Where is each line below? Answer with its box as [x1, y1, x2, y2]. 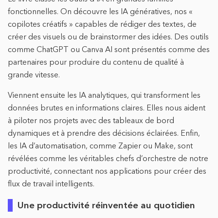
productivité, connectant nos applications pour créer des [8, 165, 206, 176]
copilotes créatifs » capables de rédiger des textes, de [8, 18, 197, 29]
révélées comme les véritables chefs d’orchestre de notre [8, 153, 208, 163]
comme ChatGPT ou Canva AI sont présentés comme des [8, 44, 210, 54]
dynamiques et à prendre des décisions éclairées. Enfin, [8, 127, 200, 138]
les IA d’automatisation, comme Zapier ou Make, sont [8, 140, 193, 150]
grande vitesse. [8, 69, 60, 79]
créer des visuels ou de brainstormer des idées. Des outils [8, 31, 209, 41]
